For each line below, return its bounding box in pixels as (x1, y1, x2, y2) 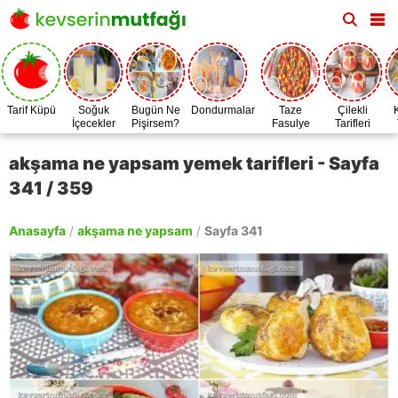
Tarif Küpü (6, 104, 56, 116)
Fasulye (271, 117, 310, 130)
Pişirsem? (131, 117, 179, 130)
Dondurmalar (191, 104, 255, 116)
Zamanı (272, 131, 309, 143)
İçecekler (71, 117, 115, 130)
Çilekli (338, 104, 368, 116)
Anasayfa (9, 223, 66, 238)
